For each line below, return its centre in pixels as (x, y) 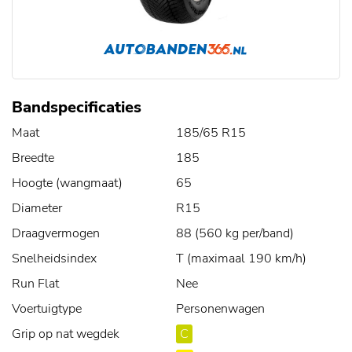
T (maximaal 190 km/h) (241, 259)
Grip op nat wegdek (66, 334)
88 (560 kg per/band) (235, 234)
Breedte (33, 158)
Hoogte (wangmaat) (67, 183)
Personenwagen (220, 309)
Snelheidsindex (54, 259)
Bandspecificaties (77, 108)
